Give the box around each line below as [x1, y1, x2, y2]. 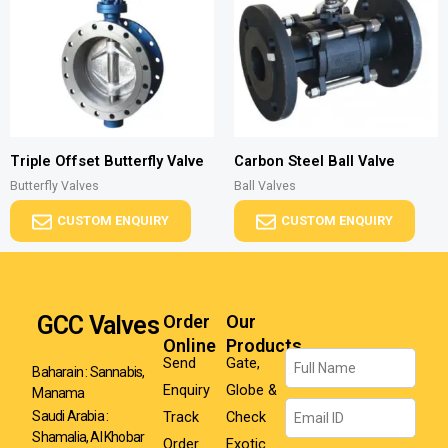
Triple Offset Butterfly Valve [10, 152, 204, 171]
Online [163, 334, 217, 356]
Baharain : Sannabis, [32, 364, 145, 381]
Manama [32, 385, 85, 402]
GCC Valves [36, 310, 159, 340]
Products [225, 334, 302, 356]
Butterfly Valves [10, 177, 99, 193]
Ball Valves [234, 177, 296, 193]
